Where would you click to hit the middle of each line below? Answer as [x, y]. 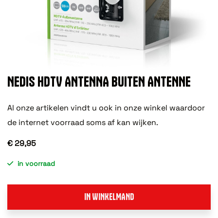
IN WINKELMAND [109, 197]
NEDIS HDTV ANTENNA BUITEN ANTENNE [99, 81]
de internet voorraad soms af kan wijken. [83, 122]
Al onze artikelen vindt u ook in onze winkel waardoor [106, 108]
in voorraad [36, 163]
